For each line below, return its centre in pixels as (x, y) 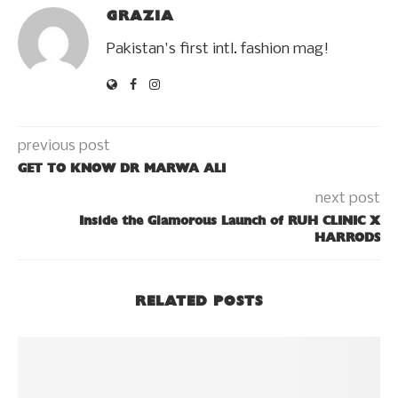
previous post (64, 147)
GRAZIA (140, 16)
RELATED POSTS (199, 301)
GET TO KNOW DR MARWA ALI (122, 169)
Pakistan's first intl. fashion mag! (218, 50)
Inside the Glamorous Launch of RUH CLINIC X (230, 221)
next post (348, 199)
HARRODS (347, 238)
